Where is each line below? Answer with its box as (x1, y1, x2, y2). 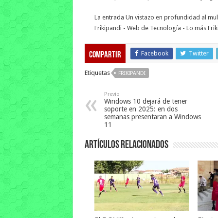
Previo (104, 91, 120, 97)
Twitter (188, 49, 209, 57)
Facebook (141, 49, 168, 57)
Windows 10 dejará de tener (104, 97, 187, 105)
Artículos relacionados (84, 139, 168, 151)
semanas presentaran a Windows (104, 112, 201, 121)
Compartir (89, 50, 121, 60)
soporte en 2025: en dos (104, 105, 178, 113)
